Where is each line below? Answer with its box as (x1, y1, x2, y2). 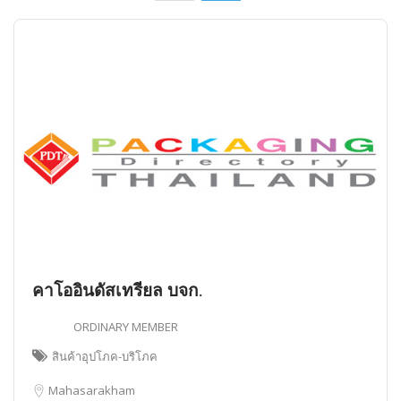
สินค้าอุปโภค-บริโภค (52, 348, 158, 365)
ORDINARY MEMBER (73, 319, 178, 336)
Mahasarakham (48, 382, 135, 399)
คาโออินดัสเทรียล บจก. (32, 279, 202, 302)
